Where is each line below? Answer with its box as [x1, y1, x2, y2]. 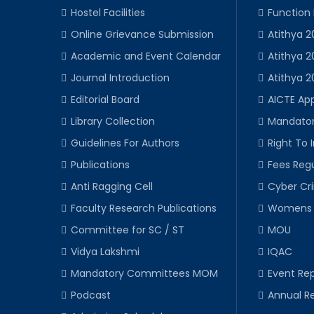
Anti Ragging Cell [71, 179, 153, 193]
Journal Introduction [71, 70, 170, 85]
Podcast [71, 287, 111, 302]
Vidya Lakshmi [71, 244, 139, 259]
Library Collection [71, 114, 155, 128]
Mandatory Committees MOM [71, 266, 218, 280]
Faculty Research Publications [71, 200, 217, 215]
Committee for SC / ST [71, 222, 184, 237]
